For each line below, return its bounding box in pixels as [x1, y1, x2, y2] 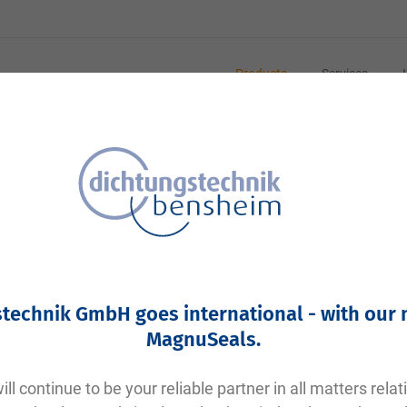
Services [322, 66, 368, 81]
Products [235, 66, 287, 81]
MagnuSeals [146, 327, 256, 352]
